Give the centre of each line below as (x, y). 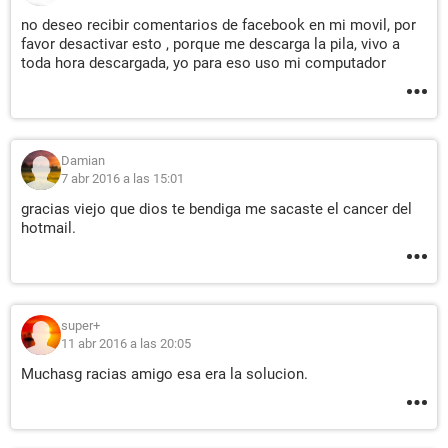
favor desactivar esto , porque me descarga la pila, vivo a (210, 44)
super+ (80, 326)
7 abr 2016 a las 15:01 (122, 179)
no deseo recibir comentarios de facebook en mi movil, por (218, 25)
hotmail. (48, 228)
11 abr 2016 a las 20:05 (126, 344)
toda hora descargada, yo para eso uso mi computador (203, 63)
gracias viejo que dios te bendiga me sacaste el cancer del (216, 209)
